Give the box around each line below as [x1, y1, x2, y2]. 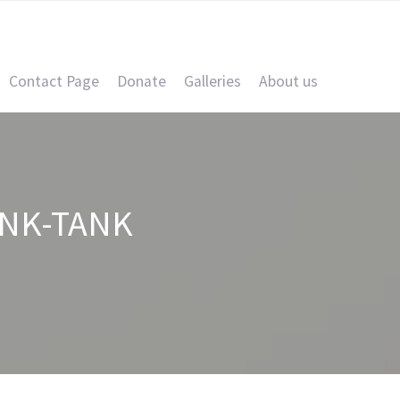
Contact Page [9, 71, 99, 91]
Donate [117, 71, 166, 91]
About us [259, 71, 318, 91]
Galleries [184, 71, 241, 91]
